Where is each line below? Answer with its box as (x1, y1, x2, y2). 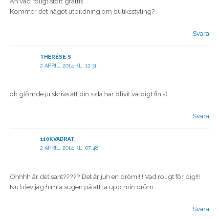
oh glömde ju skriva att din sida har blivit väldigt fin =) (10, 90, 168, 98)
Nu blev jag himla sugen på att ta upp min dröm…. (10, 182, 158, 191)
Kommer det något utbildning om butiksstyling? (10, 7, 155, 16)
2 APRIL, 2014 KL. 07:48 (40, 145, 98, 152)
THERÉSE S (40, 53, 71, 60)
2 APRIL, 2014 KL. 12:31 (40, 62, 97, 69)
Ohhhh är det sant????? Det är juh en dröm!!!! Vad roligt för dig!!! (10, 172, 200, 180)
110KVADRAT (40, 136, 74, 143)
